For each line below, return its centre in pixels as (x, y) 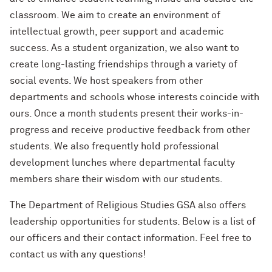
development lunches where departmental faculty (122, 163)
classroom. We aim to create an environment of (115, 15)
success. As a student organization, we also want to (124, 48)
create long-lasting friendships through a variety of (124, 64)
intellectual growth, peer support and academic (117, 32)
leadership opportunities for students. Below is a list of (133, 222)
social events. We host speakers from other (106, 81)
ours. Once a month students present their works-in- (127, 114)
